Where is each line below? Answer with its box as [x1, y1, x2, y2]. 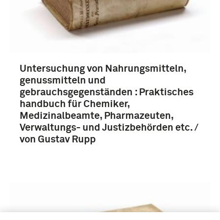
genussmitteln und [20, 76, 106, 86]
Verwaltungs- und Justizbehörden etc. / [20, 123, 198, 133]
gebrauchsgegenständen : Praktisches [20, 87, 193, 98]
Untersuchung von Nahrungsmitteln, [20, 64, 186, 74]
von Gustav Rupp [20, 135, 96, 145]
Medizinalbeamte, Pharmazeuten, [20, 111, 173, 121]
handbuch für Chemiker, [20, 99, 130, 110]
